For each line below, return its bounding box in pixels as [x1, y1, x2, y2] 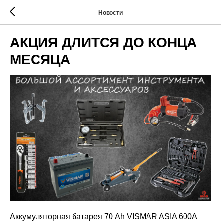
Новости [98, 9, 123, 16]
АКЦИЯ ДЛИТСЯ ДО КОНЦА [10, 35, 197, 50]
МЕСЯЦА [10, 52, 70, 67]
